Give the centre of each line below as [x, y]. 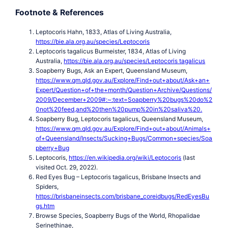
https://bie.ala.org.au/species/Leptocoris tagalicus [135, 61]
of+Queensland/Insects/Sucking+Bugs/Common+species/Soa [124, 138]
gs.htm [45, 206]
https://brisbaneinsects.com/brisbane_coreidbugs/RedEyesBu [123, 196]
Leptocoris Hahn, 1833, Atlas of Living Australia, [104, 32]
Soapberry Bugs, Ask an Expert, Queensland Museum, [112, 70]
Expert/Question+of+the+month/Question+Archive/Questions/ [124, 90]
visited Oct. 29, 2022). [67, 167]
